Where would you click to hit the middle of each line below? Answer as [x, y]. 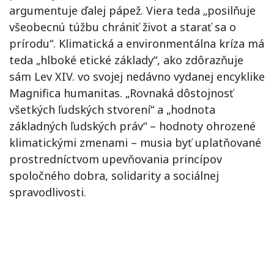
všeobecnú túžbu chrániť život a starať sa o [123, 27]
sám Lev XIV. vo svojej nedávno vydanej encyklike [137, 76]
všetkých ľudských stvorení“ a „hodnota [112, 109]
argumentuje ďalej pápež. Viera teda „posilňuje [132, 10]
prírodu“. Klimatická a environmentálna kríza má [137, 43]
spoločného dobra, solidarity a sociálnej [114, 176]
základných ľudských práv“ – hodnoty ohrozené [132, 126]
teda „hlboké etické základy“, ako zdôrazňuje [126, 60]
